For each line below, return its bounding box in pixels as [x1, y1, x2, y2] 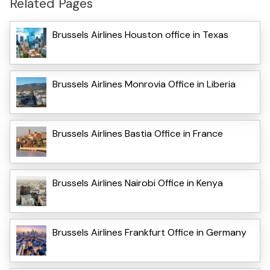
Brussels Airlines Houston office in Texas [52, 28, 228, 41]
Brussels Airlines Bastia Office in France [52, 127, 223, 140]
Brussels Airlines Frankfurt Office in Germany [52, 225, 246, 239]
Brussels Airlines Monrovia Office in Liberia [52, 77, 236, 90]
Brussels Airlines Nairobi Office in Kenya [52, 176, 223, 189]
